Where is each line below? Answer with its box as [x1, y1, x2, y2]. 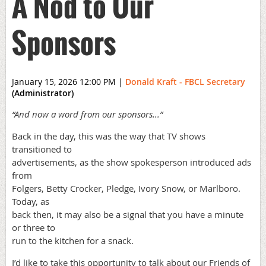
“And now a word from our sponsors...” [12, 108, 163, 120]
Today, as [12, 195, 49, 207]
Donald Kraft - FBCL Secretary [125, 76, 245, 87]
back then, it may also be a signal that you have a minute [12, 208, 243, 220]
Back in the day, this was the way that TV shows [12, 130, 205, 142]
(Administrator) [12, 87, 74, 99]
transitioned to [12, 143, 72, 155]
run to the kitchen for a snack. [12, 235, 134, 246]
